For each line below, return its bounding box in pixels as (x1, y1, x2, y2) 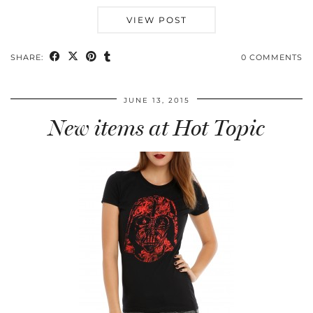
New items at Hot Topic (48, 115, 265, 142)
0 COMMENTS (241, 52, 303, 63)
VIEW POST (126, 15, 187, 26)
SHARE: (10, 52, 46, 63)
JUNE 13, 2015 (123, 96, 190, 105)
